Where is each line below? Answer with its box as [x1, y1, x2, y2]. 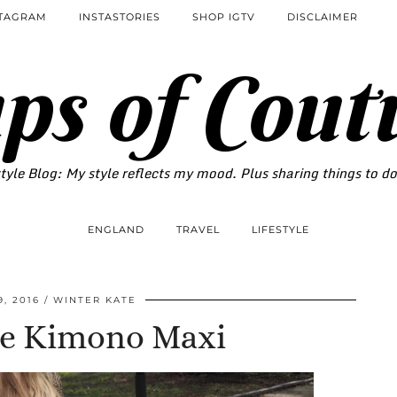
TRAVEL [176, 223, 220, 236]
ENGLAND [88, 223, 144, 236]
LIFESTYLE [252, 223, 309, 236]
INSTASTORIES [79, 11, 160, 23]
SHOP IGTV [192, 11, 255, 23]
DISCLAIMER [287, 11, 358, 23]
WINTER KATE [53, 294, 136, 306]
